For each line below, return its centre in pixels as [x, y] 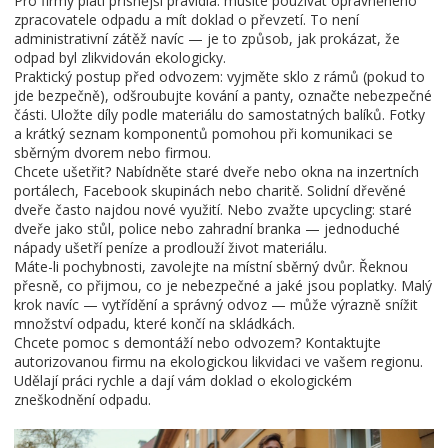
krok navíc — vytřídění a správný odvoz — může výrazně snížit [216, 304]
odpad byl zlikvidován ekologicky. [120, 57]
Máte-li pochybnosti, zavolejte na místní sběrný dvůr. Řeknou [211, 266]
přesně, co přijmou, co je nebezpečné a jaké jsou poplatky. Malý [223, 285]
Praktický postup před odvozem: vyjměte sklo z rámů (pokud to [219, 76]
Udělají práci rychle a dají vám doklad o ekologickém [183, 380]
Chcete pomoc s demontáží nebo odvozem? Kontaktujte [197, 342]
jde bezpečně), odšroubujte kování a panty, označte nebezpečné [223, 95]
